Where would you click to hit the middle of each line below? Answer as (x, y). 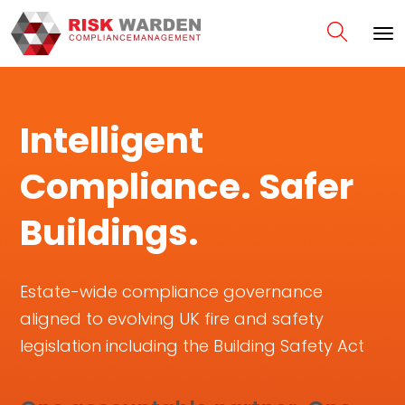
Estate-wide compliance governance (171, 292)
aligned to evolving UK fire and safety (172, 319)
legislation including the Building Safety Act (192, 346)
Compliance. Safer (187, 187)
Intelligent (112, 141)
